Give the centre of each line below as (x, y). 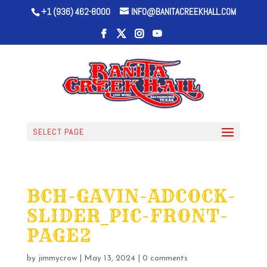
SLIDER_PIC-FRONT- (127, 216)
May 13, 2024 (109, 258)
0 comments (165, 258)
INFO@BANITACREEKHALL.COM (183, 12)
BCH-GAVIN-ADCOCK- (131, 196)
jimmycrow (57, 258)
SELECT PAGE (58, 132)
